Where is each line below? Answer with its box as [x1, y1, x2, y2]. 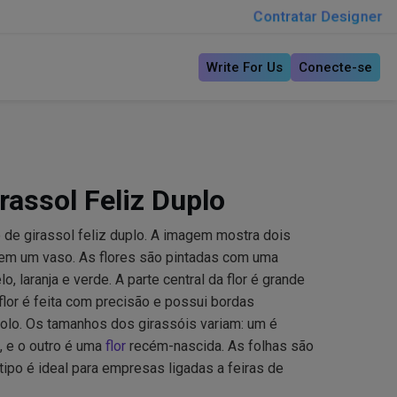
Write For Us [206, 58, 283, 75]
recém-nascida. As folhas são [126, 338, 314, 354]
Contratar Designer [252, 7, 384, 26]
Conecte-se [298, 58, 372, 75]
